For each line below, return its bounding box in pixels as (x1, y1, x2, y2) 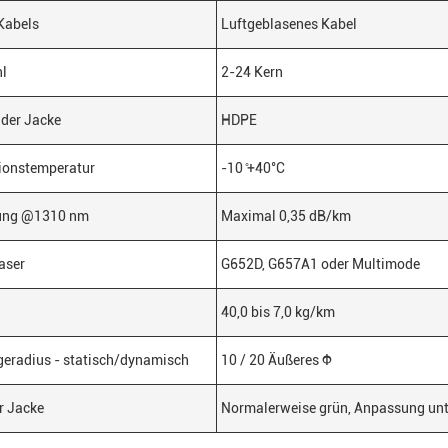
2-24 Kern (221, 64, 283, 80)
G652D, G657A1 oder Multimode (221, 256, 420, 272)
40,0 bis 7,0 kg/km (221, 304, 335, 320)
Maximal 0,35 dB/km (221, 208, 351, 224)
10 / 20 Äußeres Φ (221, 352, 332, 368)
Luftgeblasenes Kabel (221, 16, 357, 32)
